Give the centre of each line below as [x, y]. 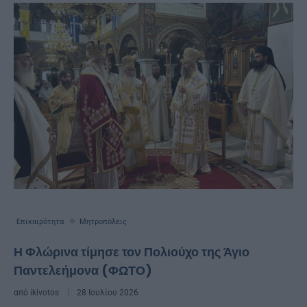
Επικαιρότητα [40, 221]
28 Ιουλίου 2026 [108, 292]
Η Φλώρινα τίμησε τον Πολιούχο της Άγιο [132, 251]
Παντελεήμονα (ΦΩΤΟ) [83, 270]
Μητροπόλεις [103, 221]
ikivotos [45, 292]
